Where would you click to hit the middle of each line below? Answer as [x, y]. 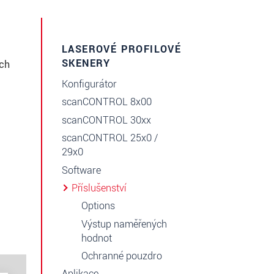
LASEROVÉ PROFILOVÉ [122, 49]
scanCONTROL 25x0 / [110, 138]
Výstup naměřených [124, 224]
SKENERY [86, 63]
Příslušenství [99, 188]
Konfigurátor [89, 84]
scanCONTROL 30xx [106, 120]
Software [81, 170]
